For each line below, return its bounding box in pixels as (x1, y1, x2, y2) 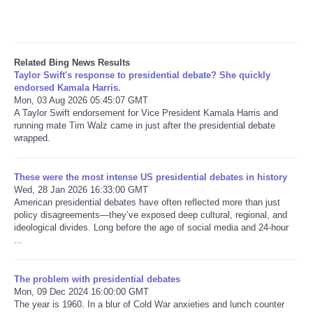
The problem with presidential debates (14, 273, 180, 284)
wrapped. (14, 132, 50, 143)
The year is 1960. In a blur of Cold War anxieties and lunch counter (14, 298, 284, 310)
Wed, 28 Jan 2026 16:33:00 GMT (14, 184, 148, 195)
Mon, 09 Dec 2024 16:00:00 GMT (14, 286, 149, 297)
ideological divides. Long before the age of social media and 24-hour (14, 221, 289, 233)
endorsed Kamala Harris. (14, 82, 121, 93)
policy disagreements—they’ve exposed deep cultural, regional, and (14, 209, 287, 220)
